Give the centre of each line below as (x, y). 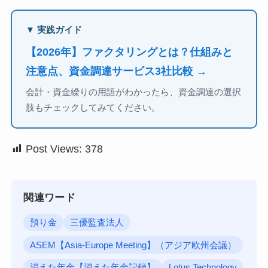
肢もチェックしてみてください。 (93, 108)
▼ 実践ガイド (54, 30)
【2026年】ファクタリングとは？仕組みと (130, 52)
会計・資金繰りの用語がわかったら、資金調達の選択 (134, 92)
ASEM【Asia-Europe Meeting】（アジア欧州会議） (133, 245)
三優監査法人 (97, 223)
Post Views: (54, 149)
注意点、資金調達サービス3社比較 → (117, 71)
